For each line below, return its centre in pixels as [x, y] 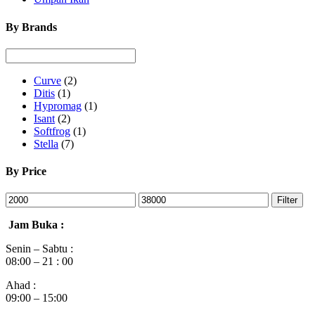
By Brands [31, 27]
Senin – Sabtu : [39, 249]
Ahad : [21, 285]
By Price [26, 172]
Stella [46, 143]
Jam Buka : [35, 225]
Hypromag [58, 105]
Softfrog [52, 131]
